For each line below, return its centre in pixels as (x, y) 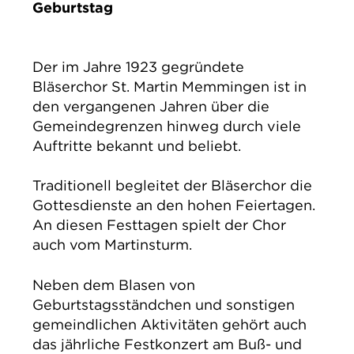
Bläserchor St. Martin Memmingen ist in (169, 87)
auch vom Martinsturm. (112, 245)
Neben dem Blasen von (113, 284)
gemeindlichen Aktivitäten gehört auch (169, 324)
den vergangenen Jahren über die (151, 107)
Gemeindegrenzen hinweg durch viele (166, 126)
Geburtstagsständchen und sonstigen (163, 304)
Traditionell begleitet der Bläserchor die (172, 186)
